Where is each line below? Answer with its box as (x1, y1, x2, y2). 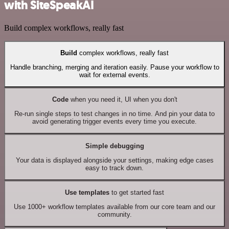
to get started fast (109, 188, 164, 196)
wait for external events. (79, 71, 150, 79)
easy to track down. (85, 164, 144, 172)
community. (97, 211, 132, 219)
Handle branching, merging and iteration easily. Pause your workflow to (10, 63, 219, 72)
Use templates (65, 188, 109, 196)
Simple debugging (85, 142, 144, 150)
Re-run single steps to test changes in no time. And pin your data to (14, 110, 215, 118)
